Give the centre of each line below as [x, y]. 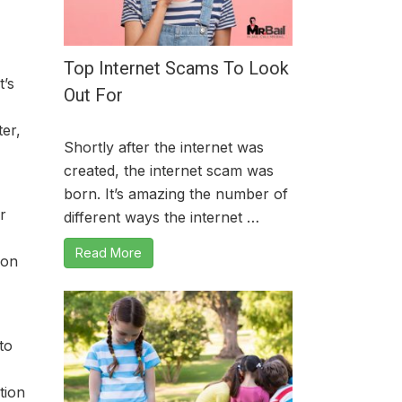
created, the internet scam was [169, 170]
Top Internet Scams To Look [176, 68]
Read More [109, 253]
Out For [93, 95]
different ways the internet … [162, 217]
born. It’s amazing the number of [176, 194]
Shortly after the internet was [164, 147]
